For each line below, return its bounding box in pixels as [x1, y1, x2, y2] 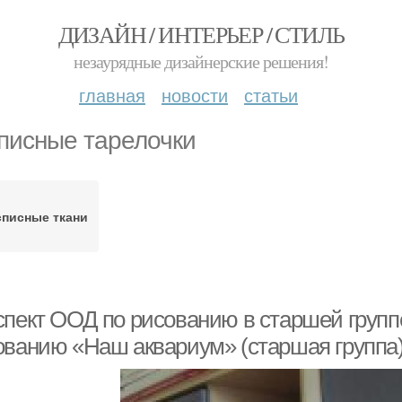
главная [79, 82, 145, 108]
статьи [244, 82, 298, 108]
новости [162, 82, 228, 108]
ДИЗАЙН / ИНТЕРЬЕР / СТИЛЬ [57, 19, 345, 49]
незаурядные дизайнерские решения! [74, 49, 328, 74]
